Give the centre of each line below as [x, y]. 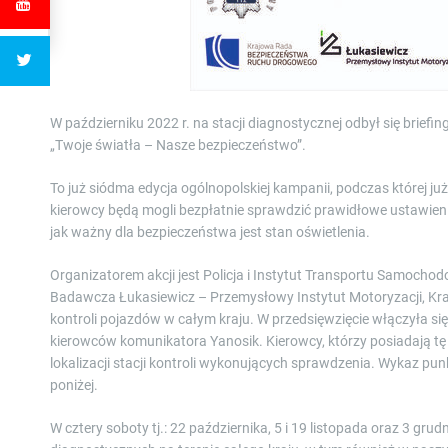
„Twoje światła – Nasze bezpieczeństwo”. [178, 144]
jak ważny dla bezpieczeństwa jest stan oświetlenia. [210, 231]
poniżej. [74, 384]
